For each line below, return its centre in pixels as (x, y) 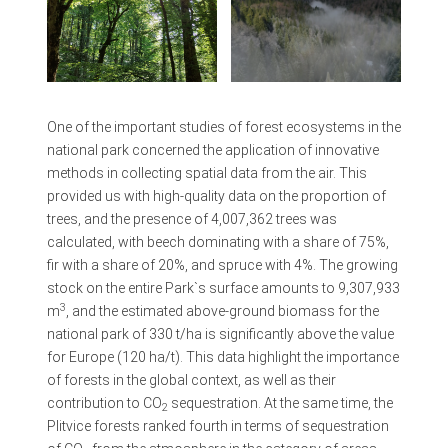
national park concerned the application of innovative (212, 150)
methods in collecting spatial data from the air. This (206, 173)
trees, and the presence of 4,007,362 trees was (191, 219)
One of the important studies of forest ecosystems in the (223, 127)
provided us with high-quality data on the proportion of (216, 196)
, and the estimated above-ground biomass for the (222, 311)
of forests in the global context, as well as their (191, 380)
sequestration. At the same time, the (280, 403)
